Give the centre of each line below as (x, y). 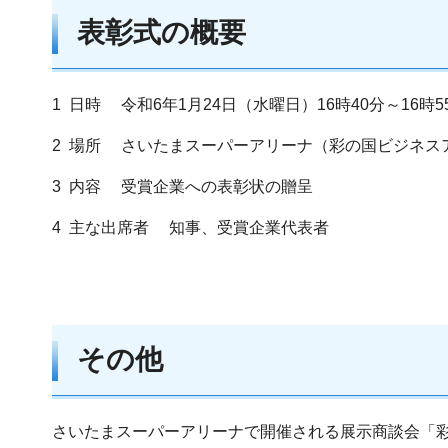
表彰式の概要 (161, 32)
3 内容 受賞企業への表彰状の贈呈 (182, 186)
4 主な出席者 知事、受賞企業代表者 (190, 227)
